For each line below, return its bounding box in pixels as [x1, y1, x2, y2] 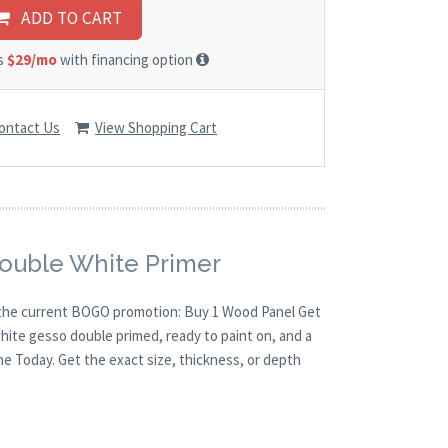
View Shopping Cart [95, 117, 218, 137]
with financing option [56, 50, 196, 70]
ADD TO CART [9, 7, 123, 30]
